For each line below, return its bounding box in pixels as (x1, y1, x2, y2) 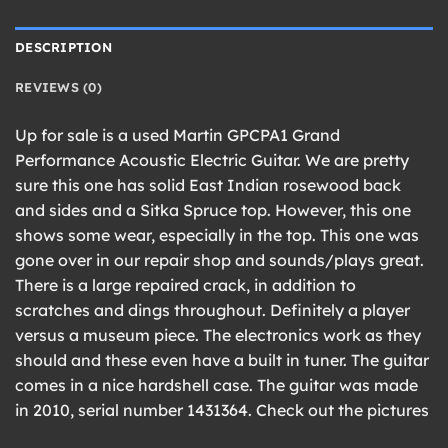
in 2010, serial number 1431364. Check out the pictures (15, 400, 429, 421)
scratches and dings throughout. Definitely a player (15, 300, 410, 321)
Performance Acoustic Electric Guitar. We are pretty (15, 150, 409, 171)
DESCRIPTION (15, 39, 112, 56)
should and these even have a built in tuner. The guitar (15, 350, 429, 371)
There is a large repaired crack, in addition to (15, 275, 356, 296)
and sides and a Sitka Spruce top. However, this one (15, 200, 411, 221)
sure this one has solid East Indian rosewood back (15, 175, 401, 196)
